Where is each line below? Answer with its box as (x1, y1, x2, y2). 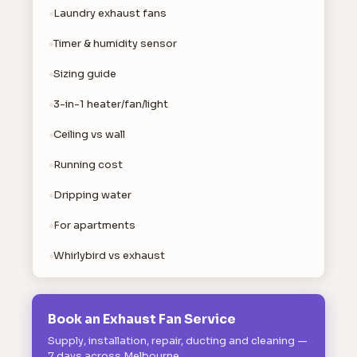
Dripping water (53, 188, 131, 202)
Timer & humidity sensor (53, 37, 177, 50)
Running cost (53, 158, 123, 171)
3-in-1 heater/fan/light (53, 97, 168, 111)
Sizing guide (53, 67, 116, 80)
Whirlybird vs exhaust (53, 249, 165, 262)
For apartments (53, 218, 135, 232)
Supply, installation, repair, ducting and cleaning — (48, 334, 308, 347)
